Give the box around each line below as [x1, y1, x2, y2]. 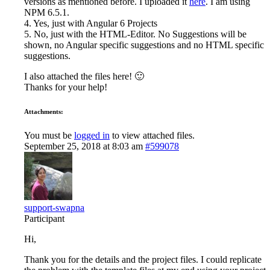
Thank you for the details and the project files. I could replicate [24, 254, 262, 265]
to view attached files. [110, 130, 195, 140]
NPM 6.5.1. [24, 7, 69, 17]
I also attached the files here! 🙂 [24, 71, 144, 81]
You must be [24, 130, 74, 140]
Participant [24, 213, 64, 224]
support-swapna [24, 202, 84, 213]
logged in [74, 130, 110, 140]
